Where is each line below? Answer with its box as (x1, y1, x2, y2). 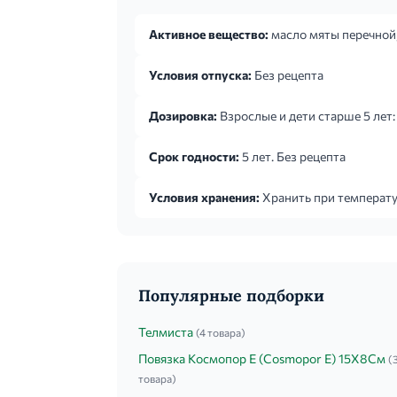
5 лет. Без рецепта (239, 149, 346, 164)
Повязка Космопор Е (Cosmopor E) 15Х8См (138, 351, 385, 366)
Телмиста (138, 324, 193, 339)
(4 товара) (196, 326, 245, 339)
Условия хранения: (149, 190, 260, 205)
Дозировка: (149, 108, 217, 123)
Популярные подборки (138, 285, 324, 306)
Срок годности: (149, 149, 239, 164)
